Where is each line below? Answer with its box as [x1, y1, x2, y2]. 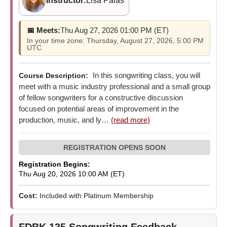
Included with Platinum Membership [40, 191, 154, 200]
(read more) [111, 115, 150, 124]
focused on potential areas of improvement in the [19, 104, 179, 113]
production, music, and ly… [19, 115, 111, 124]
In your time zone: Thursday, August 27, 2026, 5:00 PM [27, 36, 204, 45]
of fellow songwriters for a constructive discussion [19, 93, 183, 102]
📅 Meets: [27, 25, 60, 34]
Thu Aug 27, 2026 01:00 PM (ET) [60, 25, 169, 34]
